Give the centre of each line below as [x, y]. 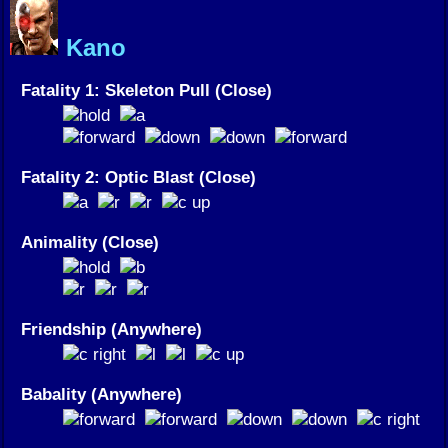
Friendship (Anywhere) [111, 329]
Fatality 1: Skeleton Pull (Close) [146, 90]
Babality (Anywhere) [101, 394]
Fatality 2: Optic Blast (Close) [138, 177]
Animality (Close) [90, 242]
